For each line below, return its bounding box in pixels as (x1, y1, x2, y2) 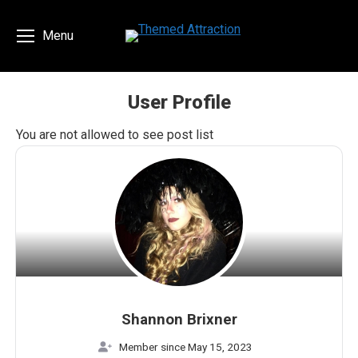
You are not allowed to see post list (16, 127, 213, 142)
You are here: (179, 119, 250, 134)
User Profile (127, 91, 231, 113)
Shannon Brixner (121, 311, 237, 329)
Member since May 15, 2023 (119, 340, 253, 354)
